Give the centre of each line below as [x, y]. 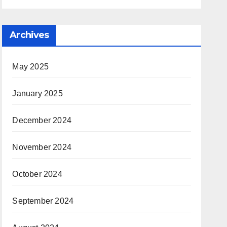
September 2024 [43, 201]
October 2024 [37, 174]
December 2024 [42, 120]
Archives [29, 35]
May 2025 [30, 67]
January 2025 [37, 93]
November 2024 [42, 147]
